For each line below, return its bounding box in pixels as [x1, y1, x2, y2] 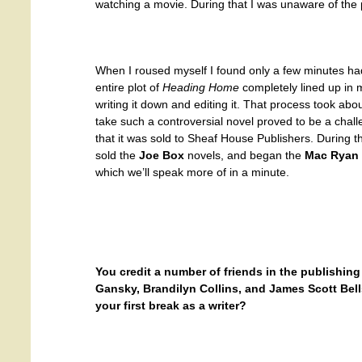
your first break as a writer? [95, 299, 246, 312]
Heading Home [162, 81, 239, 94]
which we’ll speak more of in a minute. [95, 166, 289, 179]
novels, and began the [184, 149, 305, 162]
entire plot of [95, 81, 159, 94]
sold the [95, 149, 139, 162]
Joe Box [139, 149, 184, 162]
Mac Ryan [305, 149, 359, 162]
